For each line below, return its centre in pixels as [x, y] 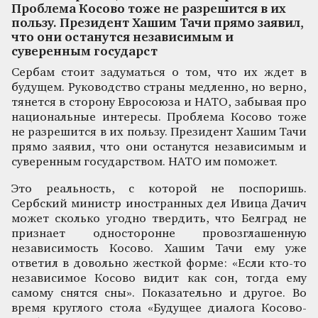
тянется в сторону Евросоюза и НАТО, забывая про [159, 102]
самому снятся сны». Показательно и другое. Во [159, 293]
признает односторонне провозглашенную [159, 234]
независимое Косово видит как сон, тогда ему [159, 278]
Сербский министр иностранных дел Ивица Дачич [159, 204]
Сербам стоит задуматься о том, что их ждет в [159, 72]
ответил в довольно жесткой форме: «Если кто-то [159, 263]
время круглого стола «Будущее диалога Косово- [159, 308]
